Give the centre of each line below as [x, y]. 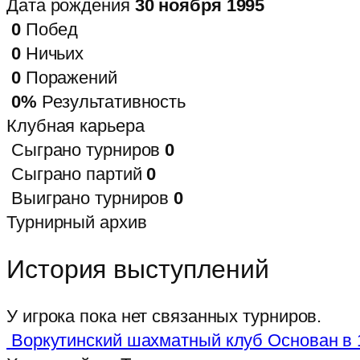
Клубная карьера [76, 125]
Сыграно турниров [86, 149]
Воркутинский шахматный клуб [139, 341]
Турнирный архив [77, 222]
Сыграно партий [76, 174]
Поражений [71, 77]
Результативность [114, 101]
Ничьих [55, 53]
